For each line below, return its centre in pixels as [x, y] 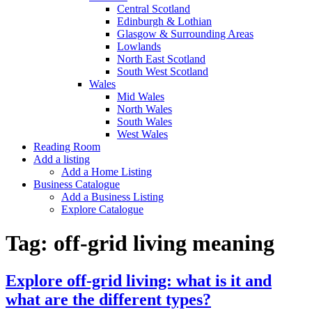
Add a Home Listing [107, 172]
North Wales [145, 109]
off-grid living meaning [164, 243]
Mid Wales [141, 96]
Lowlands [139, 46]
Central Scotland [154, 9]
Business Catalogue [77, 184]
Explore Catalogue [102, 209]
